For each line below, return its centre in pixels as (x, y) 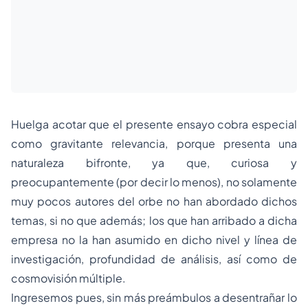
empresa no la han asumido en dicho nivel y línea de (154, 240)
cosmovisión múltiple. (68, 278)
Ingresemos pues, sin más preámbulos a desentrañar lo (154, 297)
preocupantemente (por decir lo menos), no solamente (154, 182)
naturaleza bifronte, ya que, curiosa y (154, 163)
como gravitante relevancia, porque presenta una (154, 143)
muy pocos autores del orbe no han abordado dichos (154, 201)
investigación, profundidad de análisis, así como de (154, 259)
